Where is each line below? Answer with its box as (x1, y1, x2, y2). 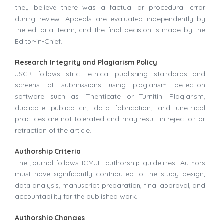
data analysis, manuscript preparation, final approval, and (15, 181, 205, 190)
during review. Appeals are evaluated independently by (15, 14, 205, 24)
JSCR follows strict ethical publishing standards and (15, 69, 205, 79)
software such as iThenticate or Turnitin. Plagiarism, (15, 92, 205, 101)
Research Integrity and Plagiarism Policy (15, 58, 157, 67)
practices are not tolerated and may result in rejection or (15, 114, 205, 124)
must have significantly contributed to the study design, (15, 169, 205, 179)
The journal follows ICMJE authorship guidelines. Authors (15, 158, 205, 167)
